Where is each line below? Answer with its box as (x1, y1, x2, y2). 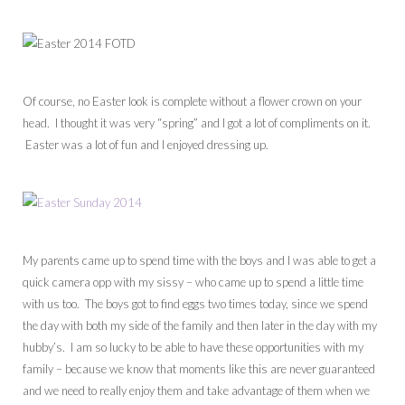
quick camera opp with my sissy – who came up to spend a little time (23, 275, 363, 290)
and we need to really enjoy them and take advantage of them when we (23, 383, 370, 399)
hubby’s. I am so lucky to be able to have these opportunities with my (23, 340, 363, 355)
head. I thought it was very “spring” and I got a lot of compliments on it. (23, 116, 371, 131)
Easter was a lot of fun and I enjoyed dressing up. (23, 137, 268, 153)
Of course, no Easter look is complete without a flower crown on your (23, 94, 362, 109)
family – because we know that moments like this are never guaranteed (23, 362, 375, 377)
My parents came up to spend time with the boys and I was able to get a (23, 253, 376, 268)
